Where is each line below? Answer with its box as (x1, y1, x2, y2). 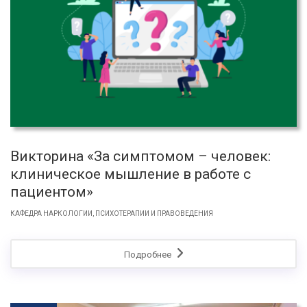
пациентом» (10, 183, 93, 200)
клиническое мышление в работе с (10, 165, 251, 182)
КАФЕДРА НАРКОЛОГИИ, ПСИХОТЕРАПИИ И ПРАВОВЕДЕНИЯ (10, 209, 213, 217)
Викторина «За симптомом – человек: (10, 147, 271, 164)
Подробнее (123, 249, 173, 260)
